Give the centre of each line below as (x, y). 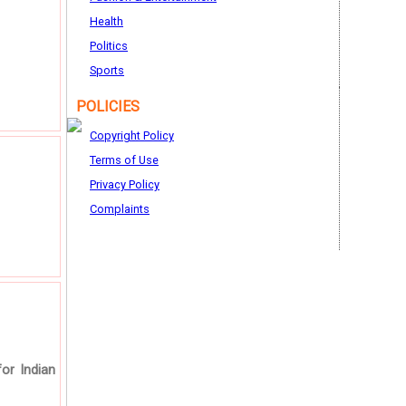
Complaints (120, 209)
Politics (109, 46)
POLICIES (108, 106)
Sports (107, 70)
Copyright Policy (132, 135)
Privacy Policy (125, 184)
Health (106, 21)
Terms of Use (124, 160)
